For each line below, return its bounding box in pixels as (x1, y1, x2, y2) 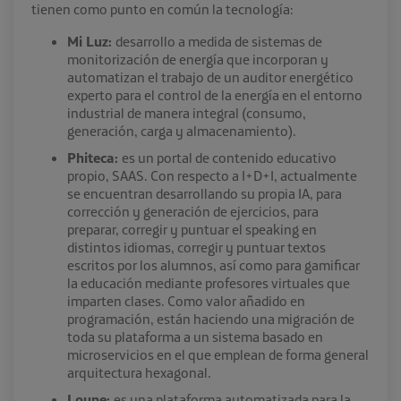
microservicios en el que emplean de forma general (67, 346, 369, 364)
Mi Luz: (67, 32, 115, 51)
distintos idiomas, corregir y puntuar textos (67, 238, 326, 257)
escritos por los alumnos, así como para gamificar (67, 256, 360, 275)
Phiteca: (67, 149, 122, 167)
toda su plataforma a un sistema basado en (67, 328, 323, 346)
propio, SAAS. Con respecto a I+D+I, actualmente (67, 166, 357, 185)
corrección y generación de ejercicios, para (67, 202, 319, 221)
